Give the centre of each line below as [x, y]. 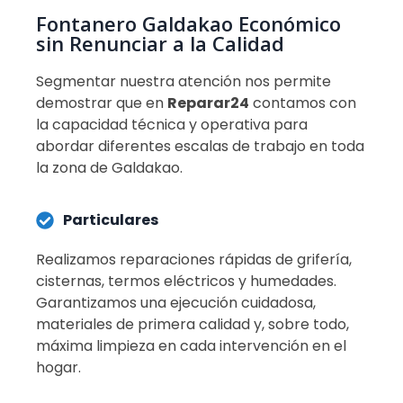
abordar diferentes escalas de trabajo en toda [200, 146]
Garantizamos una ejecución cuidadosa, [176, 302]
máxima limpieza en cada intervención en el [191, 345]
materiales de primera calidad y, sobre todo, [193, 324]
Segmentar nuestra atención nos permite [184, 81]
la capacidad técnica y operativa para [172, 124]
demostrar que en [102, 103]
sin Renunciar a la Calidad [160, 43]
